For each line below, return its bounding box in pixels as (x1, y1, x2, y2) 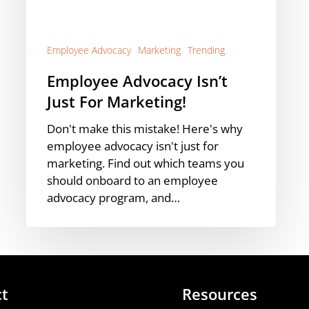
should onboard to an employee (47, 172, 218, 189)
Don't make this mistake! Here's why (47, 121, 243, 137)
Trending (188, 43, 225, 57)
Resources (182, 283, 258, 304)
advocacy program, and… (47, 190, 180, 206)
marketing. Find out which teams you (47, 155, 244, 172)
